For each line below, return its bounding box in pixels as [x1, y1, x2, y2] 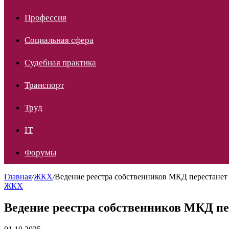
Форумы [25, 148, 56, 157]
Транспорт [25, 80, 64, 90]
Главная [4, 172, 32, 181]
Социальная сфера [25, 35, 94, 45]
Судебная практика [25, 58, 96, 67]
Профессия [25, 13, 66, 22]
